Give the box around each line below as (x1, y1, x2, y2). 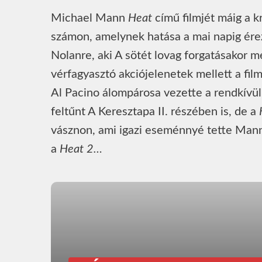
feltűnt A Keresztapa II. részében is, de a (51, 105, 259, 118)
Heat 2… (60, 143, 102, 155)
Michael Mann (51, 12, 128, 24)
